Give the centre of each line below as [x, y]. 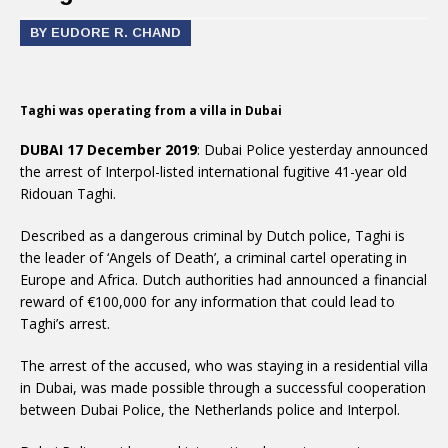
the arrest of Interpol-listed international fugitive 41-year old [213, 171]
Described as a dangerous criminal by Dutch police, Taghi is [212, 235]
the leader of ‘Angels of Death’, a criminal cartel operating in [213, 257]
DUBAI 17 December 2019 [108, 149]
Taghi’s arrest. [65, 323]
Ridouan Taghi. [68, 193]
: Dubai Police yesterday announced [312, 149]
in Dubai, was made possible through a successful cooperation [223, 387]
